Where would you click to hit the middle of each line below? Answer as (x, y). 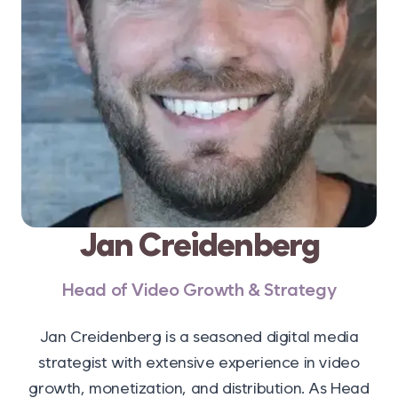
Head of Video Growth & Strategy (199, 290)
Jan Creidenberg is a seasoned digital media (199, 336)
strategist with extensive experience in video (199, 362)
